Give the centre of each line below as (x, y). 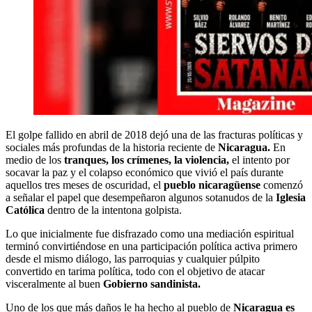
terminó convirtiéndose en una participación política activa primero (151, 246)
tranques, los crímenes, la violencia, (147, 159)
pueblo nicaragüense (213, 185)
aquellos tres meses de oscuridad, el (85, 185)
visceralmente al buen (54, 283)
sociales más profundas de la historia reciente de (112, 147)
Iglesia (289, 197)
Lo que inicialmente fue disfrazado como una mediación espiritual (150, 233)
